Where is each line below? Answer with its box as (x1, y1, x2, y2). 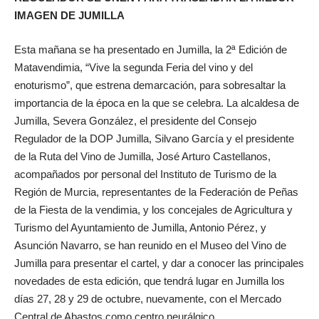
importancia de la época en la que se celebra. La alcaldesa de (14, 96, 299, 109)
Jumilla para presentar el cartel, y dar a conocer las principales (14, 256, 304, 269)
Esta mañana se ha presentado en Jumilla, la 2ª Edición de (14, 43, 287, 56)
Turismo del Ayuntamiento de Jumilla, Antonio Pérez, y (14, 221, 266, 234)
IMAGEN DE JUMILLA (14, 9, 125, 22)
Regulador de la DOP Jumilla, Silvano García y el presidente (14, 132, 294, 145)
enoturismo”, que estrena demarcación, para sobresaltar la (14, 78, 286, 91)
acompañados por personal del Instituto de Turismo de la (14, 167, 276, 180)
